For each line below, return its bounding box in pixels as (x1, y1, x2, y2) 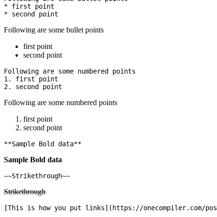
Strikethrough (4, 187, 46, 196)
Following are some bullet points (4, 25, 104, 34)
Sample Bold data (4, 155, 62, 164)
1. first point (4, 75, 58, 83)
